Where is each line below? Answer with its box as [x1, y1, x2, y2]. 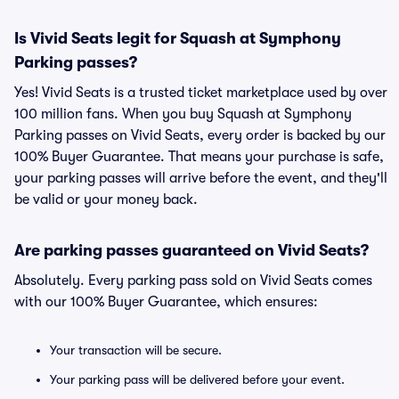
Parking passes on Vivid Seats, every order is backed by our [14, 127, 386, 143]
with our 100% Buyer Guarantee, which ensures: [14, 294, 318, 310]
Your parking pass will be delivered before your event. [50, 372, 345, 387]
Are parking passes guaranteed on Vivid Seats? [14, 241, 369, 259]
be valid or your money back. [14, 191, 198, 208]
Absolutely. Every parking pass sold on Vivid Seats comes [14, 273, 372, 289]
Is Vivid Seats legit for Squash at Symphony [14, 29, 341, 47]
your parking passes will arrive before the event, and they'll [14, 170, 387, 186]
